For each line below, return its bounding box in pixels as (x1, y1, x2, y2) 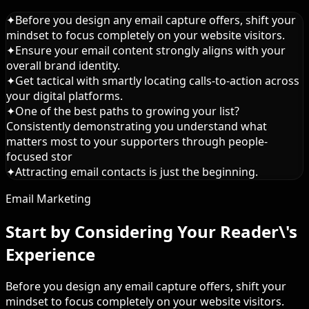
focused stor (6, 148, 72, 164)
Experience (6, 242, 95, 266)
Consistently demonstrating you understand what (6, 118, 267, 134)
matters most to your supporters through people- (6, 133, 268, 149)
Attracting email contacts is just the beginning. (15, 163, 258, 179)
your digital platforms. (6, 88, 123, 103)
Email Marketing (6, 190, 91, 206)
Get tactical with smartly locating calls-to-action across (15, 72, 299, 88)
